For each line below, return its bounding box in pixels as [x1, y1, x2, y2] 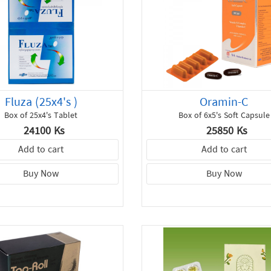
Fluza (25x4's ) [4, 93, 77, 113]
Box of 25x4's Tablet [4, 109, 78, 123]
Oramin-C [200, 93, 249, 113]
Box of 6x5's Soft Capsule [178, 109, 270, 123]
